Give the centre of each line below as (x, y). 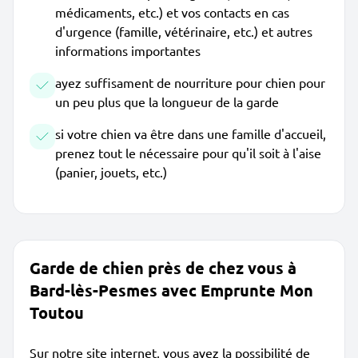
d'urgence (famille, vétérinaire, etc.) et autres (184, 31)
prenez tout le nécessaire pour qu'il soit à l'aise (188, 153)
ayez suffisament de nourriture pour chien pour (190, 82)
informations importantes (128, 50)
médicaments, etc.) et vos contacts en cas (172, 12)
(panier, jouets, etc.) (111, 172)
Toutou (57, 312)
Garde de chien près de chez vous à (163, 268)
